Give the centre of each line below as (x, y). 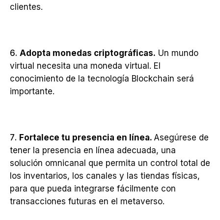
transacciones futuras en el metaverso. (87, 201)
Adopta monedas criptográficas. (88, 53)
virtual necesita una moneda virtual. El (85, 66)
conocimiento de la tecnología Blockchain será (102, 79)
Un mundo (177, 53)
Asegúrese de (181, 137)
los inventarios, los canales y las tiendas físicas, (105, 176)
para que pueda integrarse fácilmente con (93, 189)
